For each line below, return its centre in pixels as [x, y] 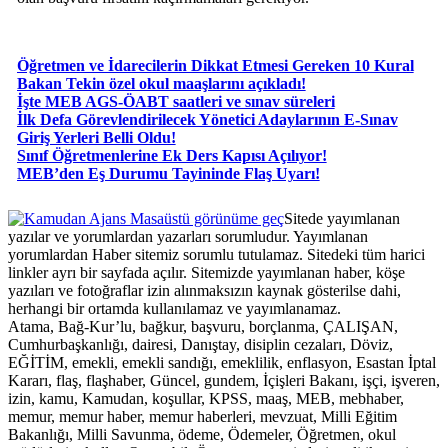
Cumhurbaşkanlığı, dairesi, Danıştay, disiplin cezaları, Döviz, [200, 344]
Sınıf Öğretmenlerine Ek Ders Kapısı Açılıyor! [171, 156]
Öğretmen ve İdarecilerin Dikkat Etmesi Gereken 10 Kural [215, 66]
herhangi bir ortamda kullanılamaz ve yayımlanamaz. [174, 308]
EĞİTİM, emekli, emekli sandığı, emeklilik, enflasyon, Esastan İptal [222, 362]
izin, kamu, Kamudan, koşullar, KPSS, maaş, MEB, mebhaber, [206, 398]
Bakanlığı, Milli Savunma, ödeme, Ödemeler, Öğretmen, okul [202, 434]
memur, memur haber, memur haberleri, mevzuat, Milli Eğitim [202, 416]
